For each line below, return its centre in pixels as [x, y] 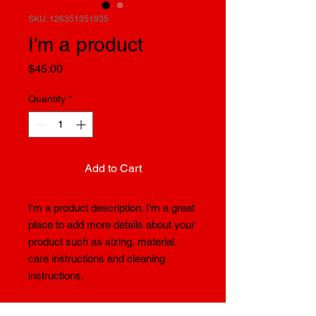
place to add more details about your [111, 225]
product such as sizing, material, [103, 242]
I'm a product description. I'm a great [111, 208]
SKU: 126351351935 [68, 19]
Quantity [47, 99]
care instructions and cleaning [97, 259]
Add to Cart [113, 168]
